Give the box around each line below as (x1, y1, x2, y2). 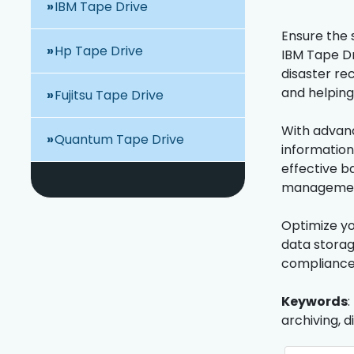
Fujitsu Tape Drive (55, 86, 164, 105)
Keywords (281, 292, 348, 311)
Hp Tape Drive (55, 42, 144, 61)
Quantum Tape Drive (55, 130, 185, 149)
